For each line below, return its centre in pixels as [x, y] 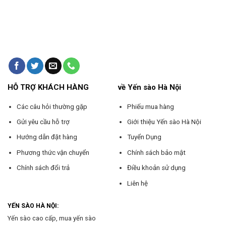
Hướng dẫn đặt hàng [47, 137]
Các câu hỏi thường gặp [52, 106]
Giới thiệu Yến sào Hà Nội [164, 122]
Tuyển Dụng [144, 137]
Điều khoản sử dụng [156, 168]
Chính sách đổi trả [43, 168]
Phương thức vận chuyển [53, 152]
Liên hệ [137, 183]
